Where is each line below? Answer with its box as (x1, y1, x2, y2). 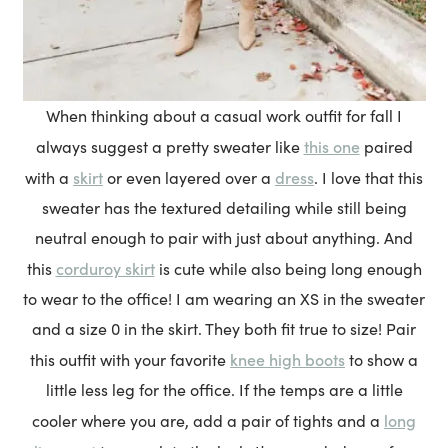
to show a (345, 349, 418, 371)
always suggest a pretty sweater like (35, 136, 304, 158)
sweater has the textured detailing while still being (41, 197, 407, 219)
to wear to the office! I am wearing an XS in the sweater (23, 288, 425, 310)
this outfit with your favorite (30, 349, 230, 371)
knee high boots (230, 348, 345, 371)
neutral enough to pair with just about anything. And (35, 227, 413, 249)
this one (303, 135, 360, 158)
